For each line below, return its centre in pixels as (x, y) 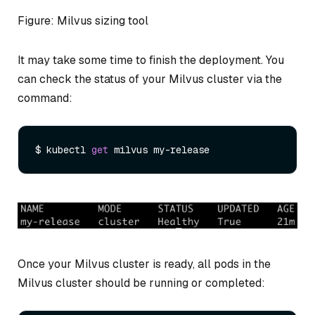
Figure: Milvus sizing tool (83, 20)
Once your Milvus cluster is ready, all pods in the (144, 264)
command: (45, 98)
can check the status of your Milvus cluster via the (150, 79)
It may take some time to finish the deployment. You (151, 60)
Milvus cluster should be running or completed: (141, 283)
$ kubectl (63, 149)
